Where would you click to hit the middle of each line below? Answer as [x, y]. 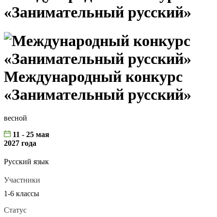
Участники [22, 180]
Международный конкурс [93, 76]
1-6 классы [22, 194]
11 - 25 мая [30, 135]
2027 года [20, 143]
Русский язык [26, 162]
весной [15, 118]
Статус [15, 210]
